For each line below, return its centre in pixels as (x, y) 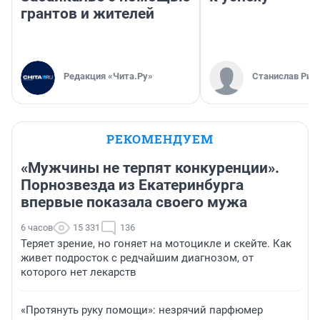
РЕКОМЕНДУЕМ (160, 139)
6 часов (37, 228)
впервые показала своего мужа (134, 202)
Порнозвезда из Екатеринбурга (132, 185)
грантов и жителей (87, 14)
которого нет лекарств (79, 272)
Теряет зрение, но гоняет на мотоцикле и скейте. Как (156, 244)
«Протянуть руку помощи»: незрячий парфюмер (142, 310)
